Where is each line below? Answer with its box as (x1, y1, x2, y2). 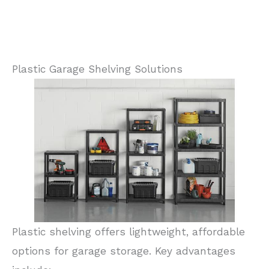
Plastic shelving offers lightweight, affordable (12, 225, 245, 238)
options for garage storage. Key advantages (12, 244, 235, 257)
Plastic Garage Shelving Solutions (12, 62, 183, 75)
